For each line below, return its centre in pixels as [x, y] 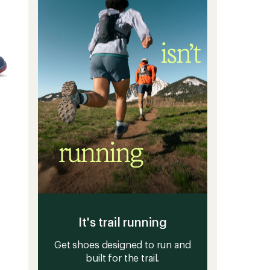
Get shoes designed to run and [123, 244]
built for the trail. [123, 257]
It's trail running [123, 221]
